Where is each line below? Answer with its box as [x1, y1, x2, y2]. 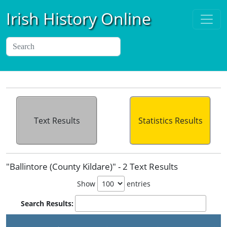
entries [124, 179, 150, 188]
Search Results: [20, 199, 73, 209]
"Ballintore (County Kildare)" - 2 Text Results [6, 161, 178, 172]
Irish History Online [6, 8, 151, 29]
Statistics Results [138, 115, 203, 126]
